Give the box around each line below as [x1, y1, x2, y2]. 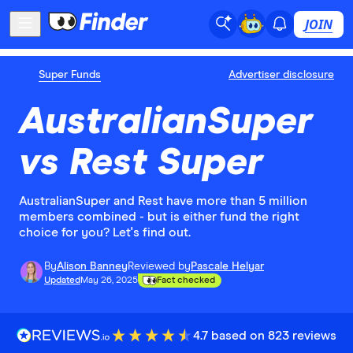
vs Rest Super [19, 143, 263, 182]
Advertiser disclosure [229, 69, 334, 80]
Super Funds [39, 69, 101, 80]
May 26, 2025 [80, 275, 138, 285]
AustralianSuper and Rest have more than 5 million [19, 194, 307, 207]
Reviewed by [128, 260, 191, 272]
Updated [44, 275, 80, 285]
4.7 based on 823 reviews [192, 329, 336, 342]
